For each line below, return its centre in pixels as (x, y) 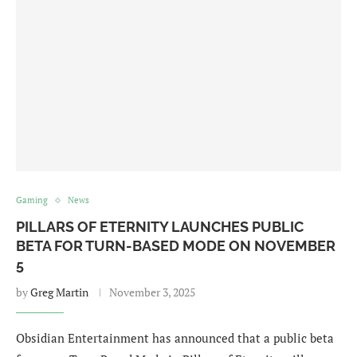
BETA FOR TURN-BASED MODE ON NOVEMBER (176, 246)
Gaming (32, 200)
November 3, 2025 (152, 292)
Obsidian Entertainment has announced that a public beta (175, 338)
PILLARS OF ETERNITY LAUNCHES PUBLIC (160, 227)
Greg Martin (59, 292)
